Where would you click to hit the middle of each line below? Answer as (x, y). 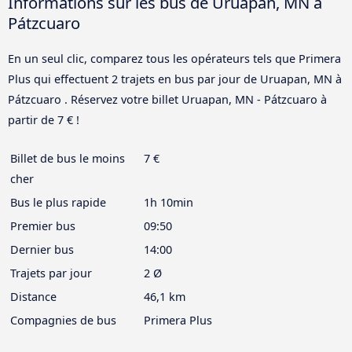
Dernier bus (42, 250)
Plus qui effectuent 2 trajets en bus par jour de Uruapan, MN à (175, 79)
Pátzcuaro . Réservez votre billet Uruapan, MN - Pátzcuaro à (167, 100)
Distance (33, 297)
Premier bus (43, 226)
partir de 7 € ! (44, 120)
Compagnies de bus (63, 321)
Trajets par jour (51, 273)
